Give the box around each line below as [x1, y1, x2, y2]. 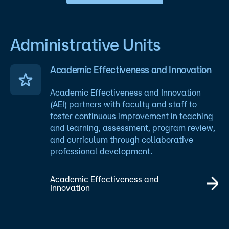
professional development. [50, 146, 152, 156]
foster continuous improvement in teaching [50, 111, 213, 121]
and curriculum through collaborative [50, 134, 193, 144]
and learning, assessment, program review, [50, 123, 215, 132]
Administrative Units [10, 35, 161, 54]
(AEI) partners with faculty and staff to [50, 99, 197, 109]
